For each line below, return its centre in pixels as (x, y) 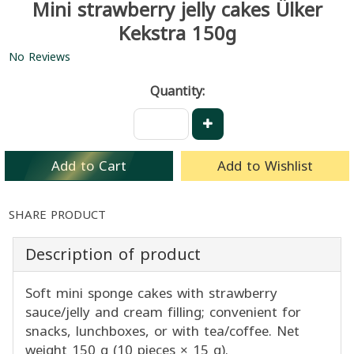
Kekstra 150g (177, 34)
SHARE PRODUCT (57, 215)
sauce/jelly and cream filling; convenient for (163, 312)
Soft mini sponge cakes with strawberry (151, 293)
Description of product (113, 254)
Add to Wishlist (265, 166)
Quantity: (177, 91)
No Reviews (40, 57)
